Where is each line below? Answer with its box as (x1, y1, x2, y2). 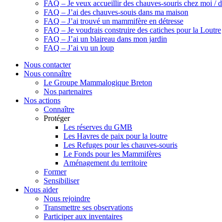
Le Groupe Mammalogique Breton (44, 78, 152, 87)
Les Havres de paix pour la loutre (63, 132, 167, 140)
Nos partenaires (44, 87, 92, 96)
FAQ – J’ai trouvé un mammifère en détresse (44, 17, 183, 25)
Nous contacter (24, 60, 71, 69)
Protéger (44, 114, 70, 122)
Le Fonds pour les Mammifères (63, 150, 161, 158)
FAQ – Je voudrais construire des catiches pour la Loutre (44, 26, 221, 34)
